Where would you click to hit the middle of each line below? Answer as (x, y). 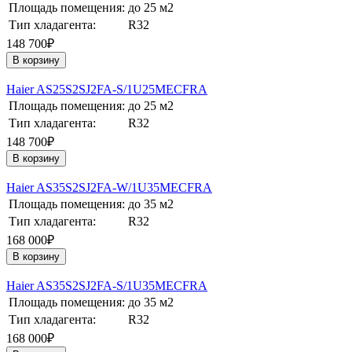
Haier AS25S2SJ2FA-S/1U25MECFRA (107, 90)
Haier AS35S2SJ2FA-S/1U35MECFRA (107, 286)
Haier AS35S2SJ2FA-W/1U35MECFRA (109, 188)
